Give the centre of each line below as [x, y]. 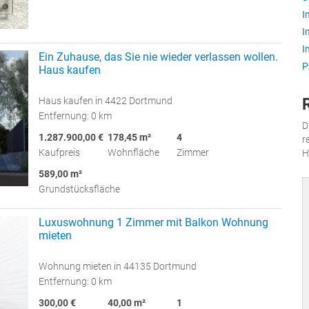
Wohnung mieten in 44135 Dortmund [118, 267]
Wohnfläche [133, 153]
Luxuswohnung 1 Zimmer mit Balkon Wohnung [153, 223]
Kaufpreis [59, 153]
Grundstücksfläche [79, 189]
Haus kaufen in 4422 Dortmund [106, 101]
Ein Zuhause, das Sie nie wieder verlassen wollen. [158, 57]
